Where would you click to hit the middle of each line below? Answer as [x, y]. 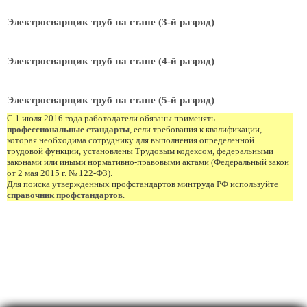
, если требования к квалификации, [196, 129]
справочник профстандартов [65, 195]
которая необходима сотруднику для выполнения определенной [131, 140]
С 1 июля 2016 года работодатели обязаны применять [111, 118]
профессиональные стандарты [68, 129]
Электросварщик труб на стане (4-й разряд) [111, 61]
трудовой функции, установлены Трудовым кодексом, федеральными [140, 151]
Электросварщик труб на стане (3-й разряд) [111, 22]
